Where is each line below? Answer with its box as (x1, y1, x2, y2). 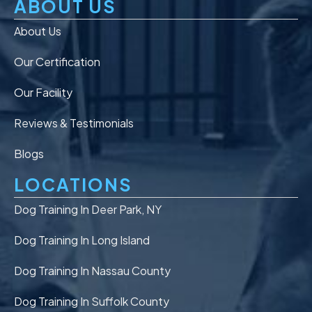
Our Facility (14, 84, 72, 100)
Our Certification (14, 54, 100, 69)
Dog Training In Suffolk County (14, 293, 169, 309)
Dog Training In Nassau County (14, 263, 171, 278)
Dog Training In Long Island (14, 232, 150, 247)
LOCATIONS (14, 173, 132, 196)
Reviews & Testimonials (14, 115, 134, 130)
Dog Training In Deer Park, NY (14, 201, 162, 217)
